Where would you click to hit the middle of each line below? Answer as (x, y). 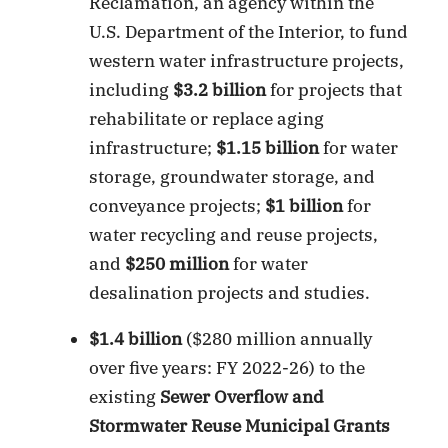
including (131, 89)
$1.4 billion (138, 338)
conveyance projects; (177, 205)
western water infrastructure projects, (247, 60)
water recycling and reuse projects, (234, 234)
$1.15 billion (270, 147)
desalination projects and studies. (230, 292)
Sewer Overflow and (242, 396)
